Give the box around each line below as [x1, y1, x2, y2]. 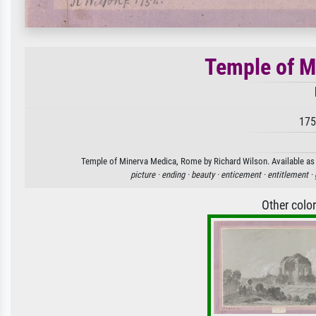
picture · [130, 169, 162, 180]
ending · [161, 169, 191, 180]
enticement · [220, 169, 267, 180]
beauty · [190, 169, 221, 180]
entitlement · [267, 169, 315, 180]
